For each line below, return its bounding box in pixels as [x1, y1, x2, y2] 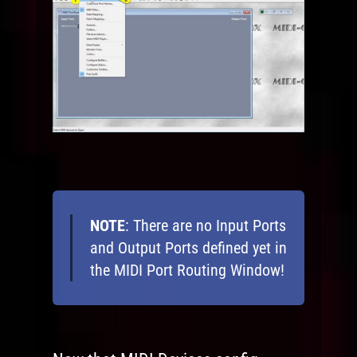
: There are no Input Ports [124, 216, 286, 236]
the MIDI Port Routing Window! [89, 261, 284, 280]
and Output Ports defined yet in [89, 238, 287, 258]
